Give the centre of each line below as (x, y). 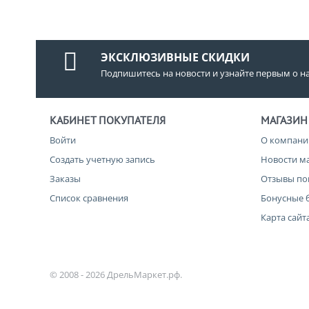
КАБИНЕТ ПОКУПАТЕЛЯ (108, 120)
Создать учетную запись (102, 159)
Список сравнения (89, 198)
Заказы (65, 179)
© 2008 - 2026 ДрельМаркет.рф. (118, 275)
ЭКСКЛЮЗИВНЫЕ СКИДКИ (175, 57)
